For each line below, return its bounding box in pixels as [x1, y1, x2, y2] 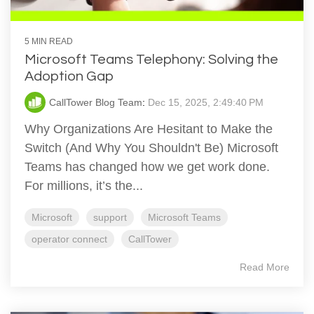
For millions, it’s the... [25, 178, 143, 193]
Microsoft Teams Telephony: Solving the [25, 52, 278, 67]
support [93, 211, 127, 223]
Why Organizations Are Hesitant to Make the [25, 121, 273, 136]
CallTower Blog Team [49, 96, 142, 108]
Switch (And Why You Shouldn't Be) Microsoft [25, 140, 278, 155]
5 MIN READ [25, 36, 73, 46]
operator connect [32, 233, 107, 245]
